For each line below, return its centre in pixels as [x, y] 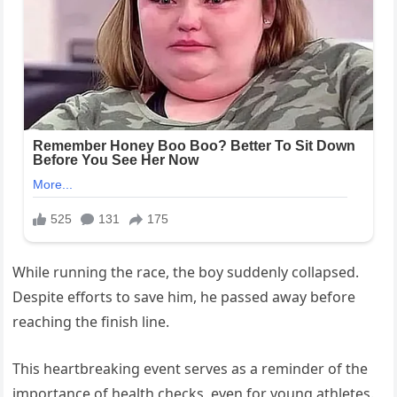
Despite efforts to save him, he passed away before [184, 296]
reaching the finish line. [91, 321]
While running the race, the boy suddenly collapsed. [186, 272]
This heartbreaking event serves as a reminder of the [191, 368]
